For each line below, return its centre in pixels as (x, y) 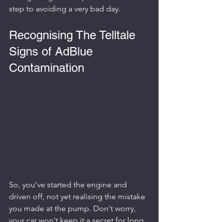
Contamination (47, 67)
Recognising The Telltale (74, 35)
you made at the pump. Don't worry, (73, 208)
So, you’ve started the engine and (69, 184)
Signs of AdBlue (53, 51)
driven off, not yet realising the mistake (78, 196)
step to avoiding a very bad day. (65, 8)
